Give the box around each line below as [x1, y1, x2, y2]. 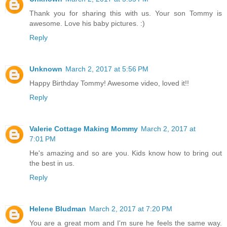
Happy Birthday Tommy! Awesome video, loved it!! [29, 79, 189, 88]
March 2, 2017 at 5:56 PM [65, 65, 148, 73]
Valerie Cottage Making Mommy [29, 125, 138, 133]
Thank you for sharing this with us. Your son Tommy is [29, 9, 222, 18]
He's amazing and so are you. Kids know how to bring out [29, 149, 222, 158]
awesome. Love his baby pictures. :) [29, 19, 145, 28]
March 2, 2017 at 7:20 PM [89, 205, 172, 213]
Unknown [29, 65, 62, 73]
